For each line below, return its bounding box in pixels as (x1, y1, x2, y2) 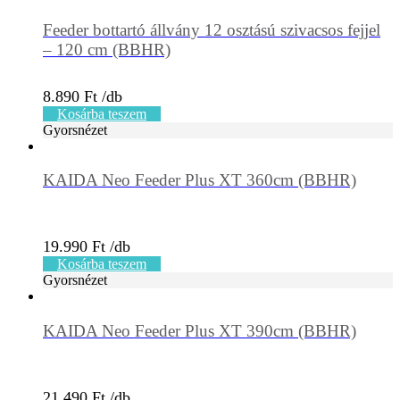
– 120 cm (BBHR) (43, 39, 171, 59)
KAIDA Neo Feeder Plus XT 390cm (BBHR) (43, 321, 356, 341)
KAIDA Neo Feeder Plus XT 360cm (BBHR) (43, 171, 356, 190)
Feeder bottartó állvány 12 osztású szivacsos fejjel (43, 20, 380, 39)
